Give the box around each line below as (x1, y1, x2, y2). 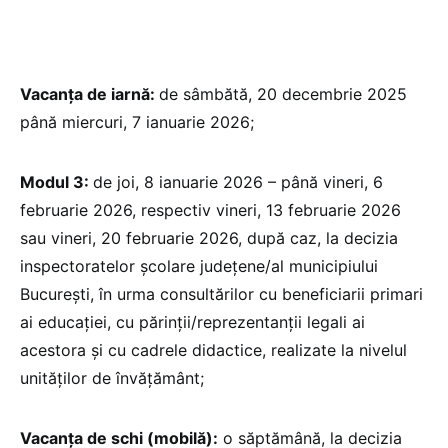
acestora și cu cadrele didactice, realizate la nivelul (20, 340, 407, 361)
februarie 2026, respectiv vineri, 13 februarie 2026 (20, 200, 401, 221)
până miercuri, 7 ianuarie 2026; (20, 112, 254, 133)
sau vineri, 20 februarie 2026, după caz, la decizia (20, 228, 398, 249)
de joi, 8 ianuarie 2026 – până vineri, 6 (93, 172, 383, 193)
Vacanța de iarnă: (20, 84, 159, 105)
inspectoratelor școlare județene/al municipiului (20, 256, 378, 277)
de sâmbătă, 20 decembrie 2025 (159, 84, 407, 105)
